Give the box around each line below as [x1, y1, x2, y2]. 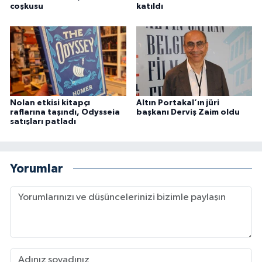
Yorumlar [10, 162, 63, 175]
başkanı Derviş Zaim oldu [136, 108, 240, 117]
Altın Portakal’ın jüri [136, 99, 219, 108]
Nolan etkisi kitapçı [10, 99, 90, 108]
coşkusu [10, 2, 43, 11]
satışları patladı [10, 118, 76, 126]
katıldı [136, 2, 163, 11]
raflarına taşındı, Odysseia [10, 108, 120, 117]
